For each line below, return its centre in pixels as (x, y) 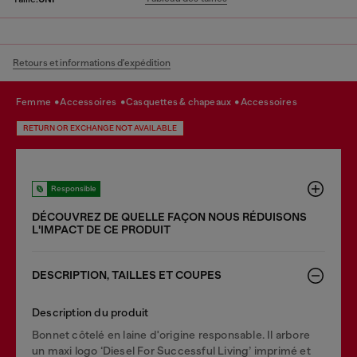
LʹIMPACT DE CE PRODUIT (101, 230)
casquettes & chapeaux (183, 102)
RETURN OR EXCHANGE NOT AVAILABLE (100, 128)
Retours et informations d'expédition (92, 63)
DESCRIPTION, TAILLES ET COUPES (127, 275)
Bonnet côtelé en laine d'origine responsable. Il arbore (171, 335)
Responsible (74, 188)
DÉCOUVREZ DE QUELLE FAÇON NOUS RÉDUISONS (169, 217)
